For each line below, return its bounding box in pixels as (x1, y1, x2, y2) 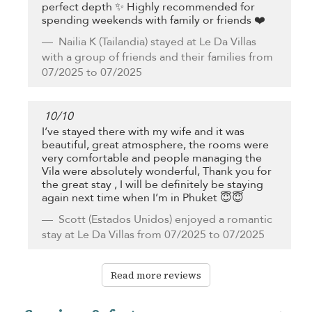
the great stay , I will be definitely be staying (42, 176, 263, 192)
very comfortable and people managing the (42, 150, 262, 166)
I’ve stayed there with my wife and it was (42, 123, 244, 139)
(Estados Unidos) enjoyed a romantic (86, 211, 272, 227)
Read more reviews (111, 267, 201, 282)
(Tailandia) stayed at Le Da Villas (96, 33, 256, 49)
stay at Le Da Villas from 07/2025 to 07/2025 (42, 226, 265, 242)
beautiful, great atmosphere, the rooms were (42, 136, 269, 153)
